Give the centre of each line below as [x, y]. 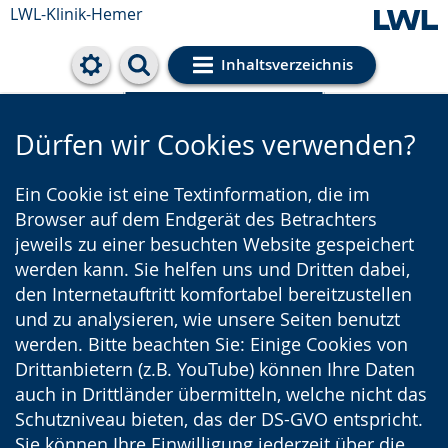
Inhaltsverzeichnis [286, 64]
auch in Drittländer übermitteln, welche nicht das [221, 394]
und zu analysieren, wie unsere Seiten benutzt [207, 319]
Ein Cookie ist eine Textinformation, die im [192, 194]
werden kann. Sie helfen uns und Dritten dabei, [212, 269]
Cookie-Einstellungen [224, 76]
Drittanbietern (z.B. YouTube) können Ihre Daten [215, 369]
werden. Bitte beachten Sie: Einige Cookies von [211, 344]
